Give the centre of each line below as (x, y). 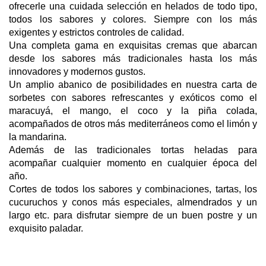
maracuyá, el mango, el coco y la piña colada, (133, 110)
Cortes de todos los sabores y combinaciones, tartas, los (133, 189)
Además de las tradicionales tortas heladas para (133, 150)
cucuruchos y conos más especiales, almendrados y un (133, 202)
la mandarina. (38, 137)
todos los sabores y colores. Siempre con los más (133, 19)
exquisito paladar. (46, 228)
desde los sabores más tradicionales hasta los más (133, 58)
